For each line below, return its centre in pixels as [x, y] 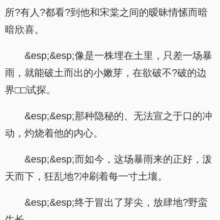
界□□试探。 [30, 90]
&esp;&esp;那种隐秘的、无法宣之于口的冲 [118, 116]
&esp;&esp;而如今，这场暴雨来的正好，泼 [118, 159]
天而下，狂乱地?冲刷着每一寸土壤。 [86, 176]
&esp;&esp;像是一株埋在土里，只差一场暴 [118, 55]
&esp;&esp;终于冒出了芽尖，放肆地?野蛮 [116, 202]
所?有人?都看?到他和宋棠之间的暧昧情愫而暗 [106, 12]
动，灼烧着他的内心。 [54, 133]
